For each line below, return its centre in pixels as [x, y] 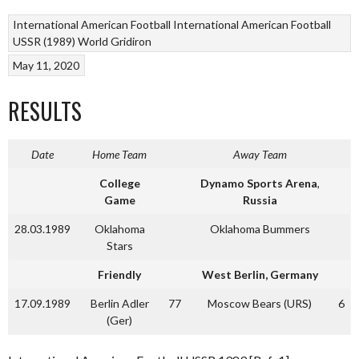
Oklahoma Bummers [260, 228]
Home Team [119, 154]
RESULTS [45, 111]
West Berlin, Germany [260, 274]
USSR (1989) [44, 42]
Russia [260, 200]
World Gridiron [115, 42]
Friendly [119, 274]
